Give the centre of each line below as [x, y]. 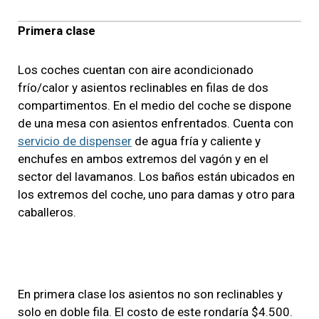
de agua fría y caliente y [196, 141]
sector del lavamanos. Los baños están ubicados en [156, 176]
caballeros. [47, 212]
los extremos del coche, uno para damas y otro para [156, 194]
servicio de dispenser [75, 141]
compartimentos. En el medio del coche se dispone [155, 105]
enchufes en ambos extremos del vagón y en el [143, 158]
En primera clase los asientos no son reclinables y [150, 294]
